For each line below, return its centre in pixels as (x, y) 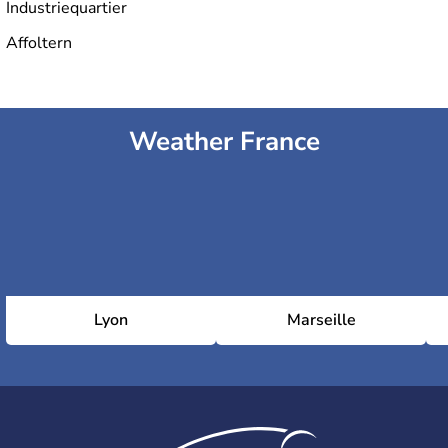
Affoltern (39, 42)
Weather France (224, 141)
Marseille (321, 319)
